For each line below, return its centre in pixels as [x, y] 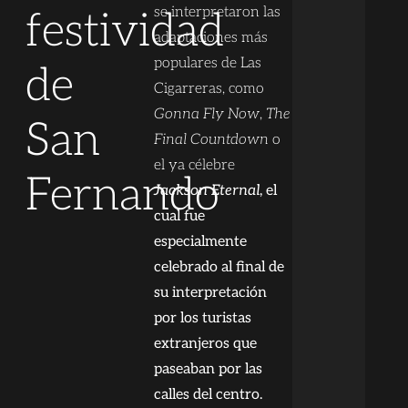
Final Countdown [212, 140]
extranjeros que [206, 344]
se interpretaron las [218, 13]
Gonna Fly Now [207, 115]
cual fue [180, 217]
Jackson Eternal [207, 191]
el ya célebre [195, 166]
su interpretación [211, 293]
